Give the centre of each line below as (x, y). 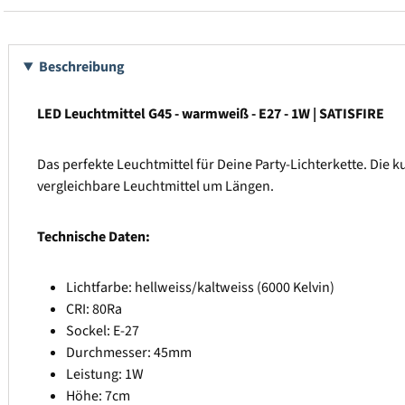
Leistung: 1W (105, 375)
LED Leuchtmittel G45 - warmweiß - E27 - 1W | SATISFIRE (211, 114)
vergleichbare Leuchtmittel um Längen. (155, 187)
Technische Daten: (94, 237)
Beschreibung (81, 67)
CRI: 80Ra (94, 310)
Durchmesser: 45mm (129, 353)
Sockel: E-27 (103, 331)
